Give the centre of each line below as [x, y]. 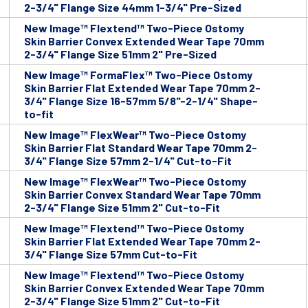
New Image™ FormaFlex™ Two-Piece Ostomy [138, 75]
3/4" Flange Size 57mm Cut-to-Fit [111, 254]
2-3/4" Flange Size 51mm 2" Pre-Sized [120, 54]
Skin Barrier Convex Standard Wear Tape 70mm [142, 195]
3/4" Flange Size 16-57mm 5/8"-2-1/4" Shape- [141, 101]
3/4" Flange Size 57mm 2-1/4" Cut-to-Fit [128, 161]
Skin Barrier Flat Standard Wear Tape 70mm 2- [141, 148]
